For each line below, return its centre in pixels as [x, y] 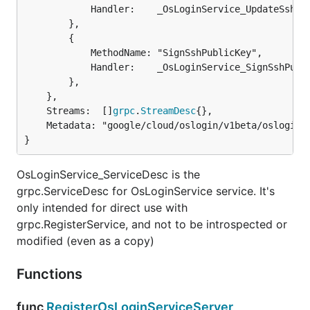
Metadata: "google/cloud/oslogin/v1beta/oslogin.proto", [35, 125]
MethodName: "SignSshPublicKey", [57, 53]
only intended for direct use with [102, 208]
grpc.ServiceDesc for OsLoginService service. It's [146, 191]
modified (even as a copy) [85, 241]
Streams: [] [80, 111]
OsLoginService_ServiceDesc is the [108, 174]
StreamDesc [168, 111]
